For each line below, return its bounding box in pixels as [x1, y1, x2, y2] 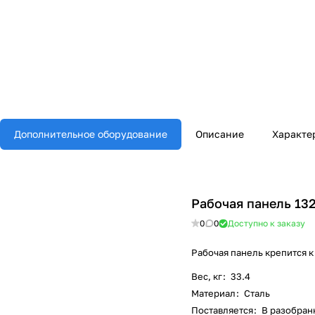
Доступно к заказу [228, 218, 305, 229]
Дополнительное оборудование [14, 128, 167, 141]
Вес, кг [191, 271, 222, 283]
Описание [195, 128, 244, 141]
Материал [191, 288, 236, 300]
